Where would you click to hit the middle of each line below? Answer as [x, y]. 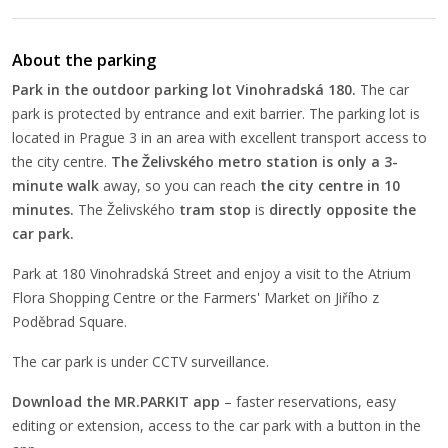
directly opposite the [342, 209]
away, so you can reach [179, 185]
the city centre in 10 [330, 185]
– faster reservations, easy [308, 401]
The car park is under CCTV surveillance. [140, 361]
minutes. [43, 209]
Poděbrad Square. [69, 321]
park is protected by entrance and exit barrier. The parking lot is [216, 113]
